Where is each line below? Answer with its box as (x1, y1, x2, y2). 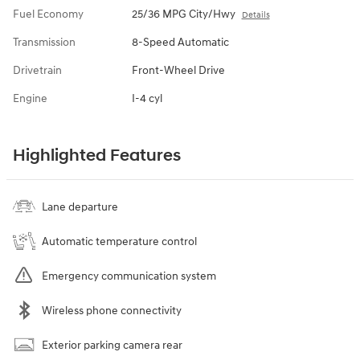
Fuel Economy (13, 6, 84, 21)
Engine (13, 91, 47, 105)
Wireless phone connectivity (42, 303, 182, 317)
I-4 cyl (131, 91, 162, 105)
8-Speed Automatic (131, 35, 229, 49)
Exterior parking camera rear (42, 337, 182, 352)
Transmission (13, 35, 76, 49)
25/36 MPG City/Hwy (131, 6, 235, 21)
